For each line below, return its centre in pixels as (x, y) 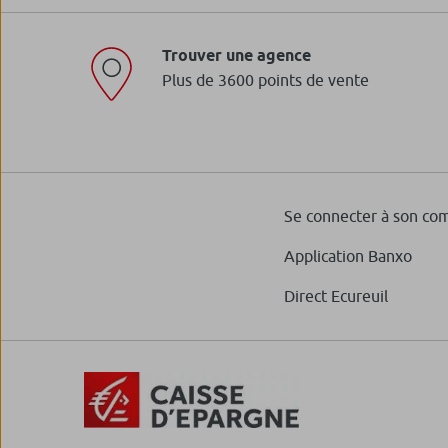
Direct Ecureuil (336, 296)
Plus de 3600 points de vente (265, 80)
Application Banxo (348, 256)
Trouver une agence (236, 56)
